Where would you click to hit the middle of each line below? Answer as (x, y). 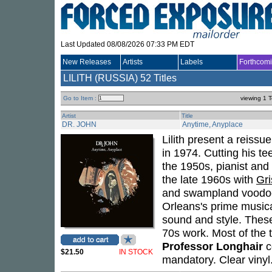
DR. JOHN (79, 124)
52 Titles (158, 78)
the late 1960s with (209, 179)
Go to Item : (80, 98)
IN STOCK (136, 252)
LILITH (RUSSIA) (100, 78)
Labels (192, 62)
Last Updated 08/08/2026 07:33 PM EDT (127, 44)
